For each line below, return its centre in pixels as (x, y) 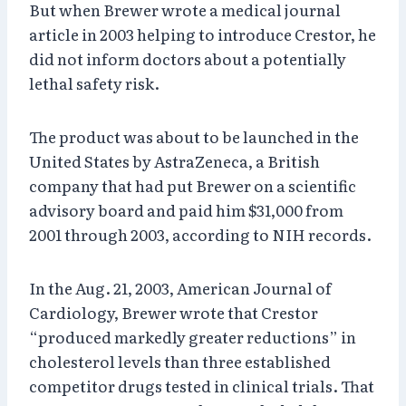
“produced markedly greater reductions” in (193, 336)
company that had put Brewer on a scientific (193, 185)
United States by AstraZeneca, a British (174, 160)
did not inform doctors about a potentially (188, 58)
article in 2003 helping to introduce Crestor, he (203, 34)
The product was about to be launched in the (194, 136)
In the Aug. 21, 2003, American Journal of (180, 287)
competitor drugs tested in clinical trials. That (202, 385)
